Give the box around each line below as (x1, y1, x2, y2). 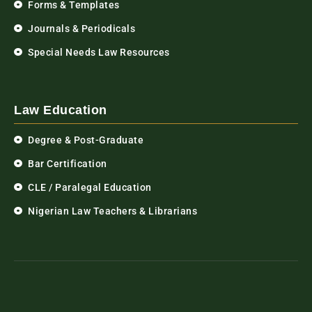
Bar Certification (28, 158, 107, 170)
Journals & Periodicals (28, 23, 135, 35)
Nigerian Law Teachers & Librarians (28, 205, 197, 217)
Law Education (14, 103, 107, 118)
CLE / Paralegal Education (28, 182, 152, 194)
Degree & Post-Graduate (28, 134, 143, 146)
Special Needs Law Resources (28, 47, 170, 58)
